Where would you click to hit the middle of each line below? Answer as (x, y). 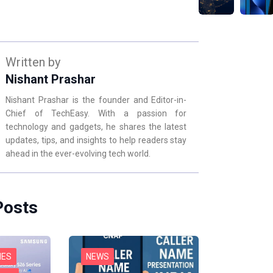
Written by (33, 62)
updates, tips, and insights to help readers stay (96, 140)
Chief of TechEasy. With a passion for (96, 113)
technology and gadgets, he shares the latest (96, 126)
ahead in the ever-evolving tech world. (78, 153)
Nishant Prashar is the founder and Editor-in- (96, 100)
